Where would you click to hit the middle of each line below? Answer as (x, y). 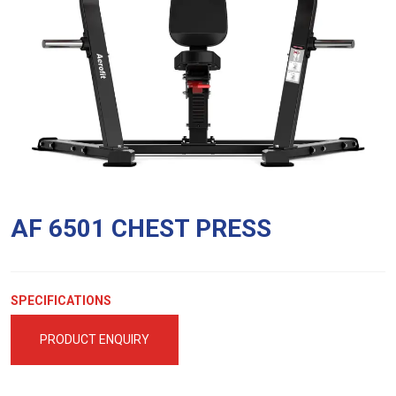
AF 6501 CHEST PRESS (141, 228)
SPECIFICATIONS (61, 301)
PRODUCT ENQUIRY (95, 339)
